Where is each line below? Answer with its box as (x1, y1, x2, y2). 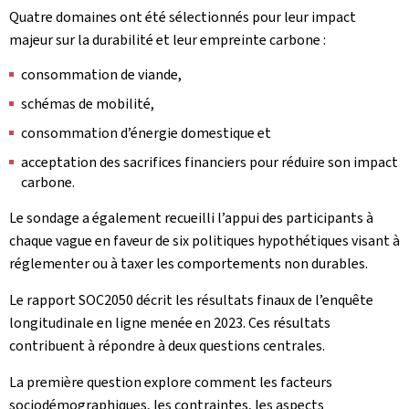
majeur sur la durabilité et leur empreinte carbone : (9, 30, 326, 49)
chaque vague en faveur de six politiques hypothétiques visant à (9, 231, 400, 250)
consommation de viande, (21, 65, 182, 84)
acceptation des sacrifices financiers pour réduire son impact (21, 152, 398, 172)
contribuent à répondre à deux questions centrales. (9, 336, 325, 355)
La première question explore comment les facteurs (9, 372, 332, 392)
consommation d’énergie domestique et (21, 123, 271, 142)
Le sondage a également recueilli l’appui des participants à (9, 208, 373, 227)
